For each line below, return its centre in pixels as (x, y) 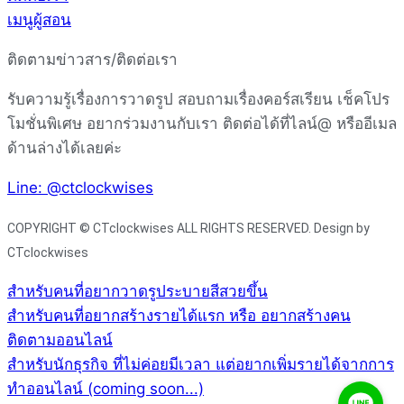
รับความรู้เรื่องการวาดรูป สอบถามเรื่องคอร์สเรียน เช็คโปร (198, 99)
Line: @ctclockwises (80, 188)
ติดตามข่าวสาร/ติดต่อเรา (92, 60)
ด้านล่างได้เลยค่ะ (69, 148)
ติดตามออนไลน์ (60, 340)
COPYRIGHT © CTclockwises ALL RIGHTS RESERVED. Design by (188, 228)
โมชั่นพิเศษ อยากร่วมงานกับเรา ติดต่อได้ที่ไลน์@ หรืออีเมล (202, 124)
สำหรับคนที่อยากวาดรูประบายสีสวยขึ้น (138, 291)
